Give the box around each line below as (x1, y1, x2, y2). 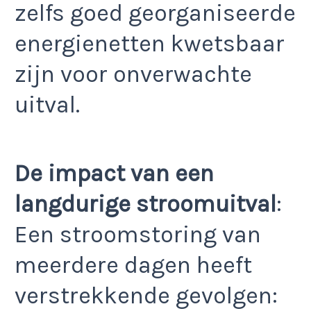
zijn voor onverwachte (15, 60, 252, 89)
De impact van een (15, 159, 214, 187)
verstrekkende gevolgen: (15, 281, 278, 310)
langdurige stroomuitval (15, 190, 276, 218)
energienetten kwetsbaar (15, 30, 285, 58)
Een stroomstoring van (15, 220, 261, 249)
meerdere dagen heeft (15, 251, 252, 279)
